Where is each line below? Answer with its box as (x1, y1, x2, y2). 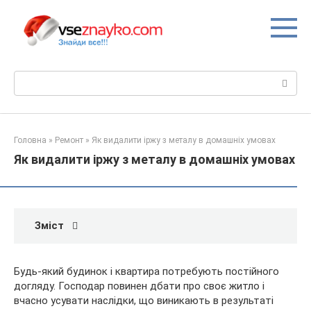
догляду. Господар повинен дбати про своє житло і (14, 280, 264, 293)
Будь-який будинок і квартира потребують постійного (14, 265, 279, 278)
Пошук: (14, 72, 48, 85)
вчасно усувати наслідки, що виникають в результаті (14, 294, 274, 308)
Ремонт (55, 135, 83, 146)
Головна (14, 135, 47, 146)
